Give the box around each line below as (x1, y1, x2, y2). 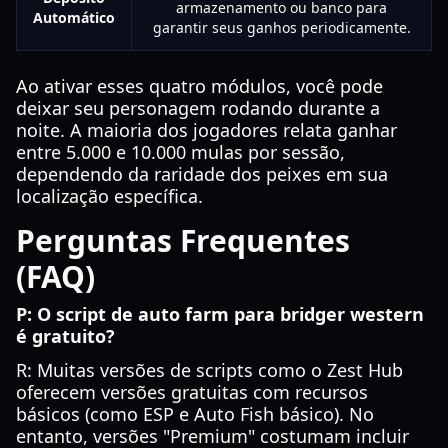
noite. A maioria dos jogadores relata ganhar (16, 118, 397, 142)
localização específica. (16, 184, 203, 208)
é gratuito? (16, 324, 115, 348)
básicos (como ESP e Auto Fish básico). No (16, 402, 374, 426)
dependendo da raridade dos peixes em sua (16, 162, 388, 186)
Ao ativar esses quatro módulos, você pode (16, 74, 383, 98)
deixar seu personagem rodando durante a (16, 96, 380, 120)
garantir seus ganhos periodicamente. (152, 18, 411, 37)
